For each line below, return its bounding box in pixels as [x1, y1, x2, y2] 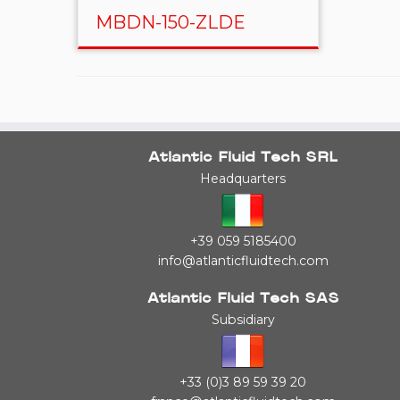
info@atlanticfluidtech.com [157, 253, 329, 269]
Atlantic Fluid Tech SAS [146, 293, 339, 306]
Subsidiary [211, 312, 275, 328]
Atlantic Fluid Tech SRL [148, 152, 337, 165]
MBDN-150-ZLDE [95, 12, 246, 33]
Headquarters [200, 171, 286, 187]
